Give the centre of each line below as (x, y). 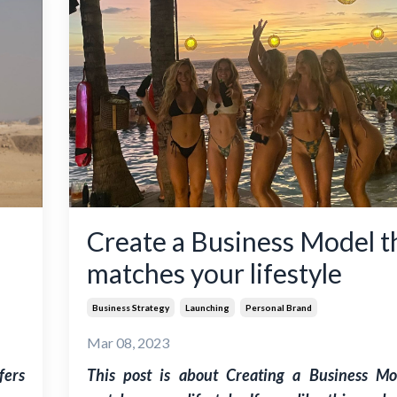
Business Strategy (130, 308)
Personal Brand (278, 308)
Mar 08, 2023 (128, 343)
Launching (207, 308)
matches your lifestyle (214, 273)
